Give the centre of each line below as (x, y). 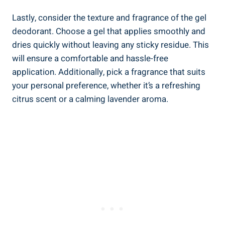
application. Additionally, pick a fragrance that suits (109, 72)
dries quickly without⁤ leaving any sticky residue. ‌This (110, 45)
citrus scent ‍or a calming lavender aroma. (90, 99)
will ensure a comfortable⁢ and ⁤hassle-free (90, 58)
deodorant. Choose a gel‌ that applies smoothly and (109, 31)
